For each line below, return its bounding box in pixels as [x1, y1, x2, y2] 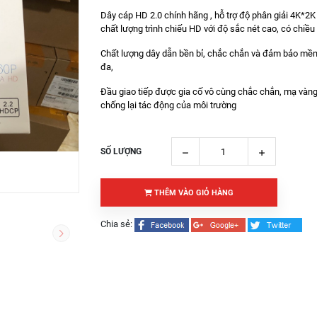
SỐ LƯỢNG [100, 146, 142, 156]
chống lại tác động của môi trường [100, 100, 236, 110]
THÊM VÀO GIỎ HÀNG [151, 188, 234, 197]
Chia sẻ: [100, 219, 132, 229]
